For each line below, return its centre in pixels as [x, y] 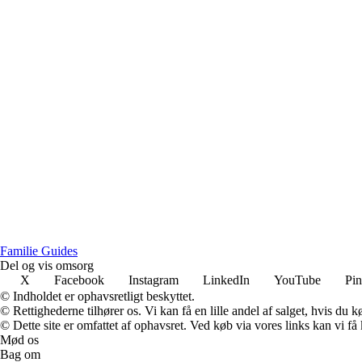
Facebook [79, 280]
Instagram [154, 280]
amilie [24, 250]
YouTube [297, 280]
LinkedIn [226, 280]
